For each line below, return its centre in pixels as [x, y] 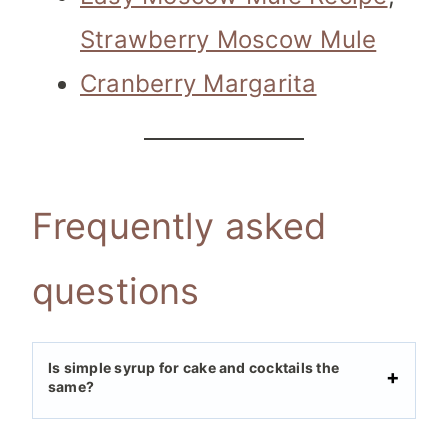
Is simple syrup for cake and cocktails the [194, 368]
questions [116, 291]
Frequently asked [179, 226]
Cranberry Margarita [198, 84]
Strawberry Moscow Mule [228, 40]
